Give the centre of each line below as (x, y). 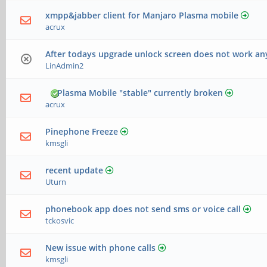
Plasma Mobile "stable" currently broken (140, 93)
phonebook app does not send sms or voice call (143, 209)
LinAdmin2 (65, 66)
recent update (74, 170)
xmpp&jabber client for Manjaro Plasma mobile (142, 15)
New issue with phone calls (101, 248)
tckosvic (60, 221)
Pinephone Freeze (82, 132)
